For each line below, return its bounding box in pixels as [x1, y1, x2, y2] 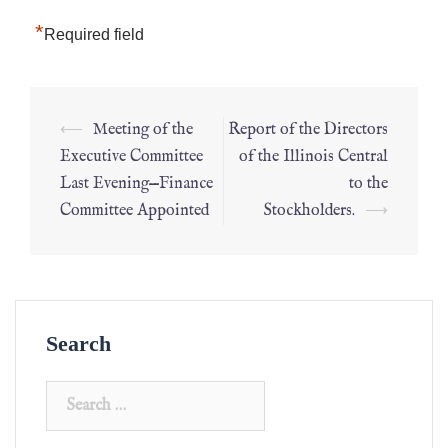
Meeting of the [93, 120, 193, 140]
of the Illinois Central [239, 147, 388, 167]
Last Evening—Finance [60, 174, 213, 194]
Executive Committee [60, 147, 203, 167]
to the [349, 174, 388, 194]
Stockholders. [264, 201, 355, 221]
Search [46, 331, 111, 356]
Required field [44, 26, 144, 43]
